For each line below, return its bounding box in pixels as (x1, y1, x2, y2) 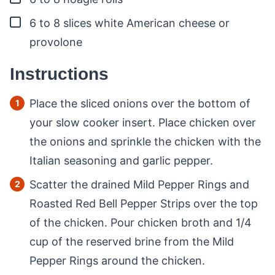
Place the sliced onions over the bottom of (29, 97, 250, 110)
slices (63, 17, 91, 30)
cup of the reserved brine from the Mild (29, 235, 234, 249)
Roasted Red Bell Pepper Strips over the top (29, 197, 258, 211)
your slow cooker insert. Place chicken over (29, 116, 256, 130)
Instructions (10, 64, 114, 84)
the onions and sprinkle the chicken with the (29, 135, 261, 149)
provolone (29, 36, 82, 49)
